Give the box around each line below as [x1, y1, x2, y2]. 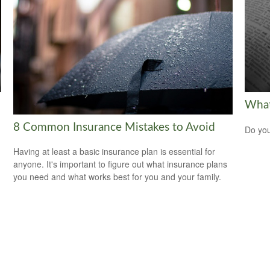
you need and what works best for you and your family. [13, 171, 222, 183]
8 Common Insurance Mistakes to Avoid [13, 121, 216, 133]
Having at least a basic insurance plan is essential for [13, 145, 216, 158]
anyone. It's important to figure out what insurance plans [13, 158, 228, 171]
